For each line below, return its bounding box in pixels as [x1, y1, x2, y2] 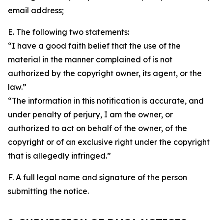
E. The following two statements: [8, 27, 129, 37]
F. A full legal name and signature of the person [8, 172, 187, 182]
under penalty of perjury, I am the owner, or [8, 110, 173, 119]
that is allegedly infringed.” [8, 151, 111, 161]
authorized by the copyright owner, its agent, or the [8, 68, 202, 78]
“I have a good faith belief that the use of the [8, 41, 181, 51]
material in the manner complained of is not [8, 55, 172, 64]
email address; [8, 5, 64, 15]
